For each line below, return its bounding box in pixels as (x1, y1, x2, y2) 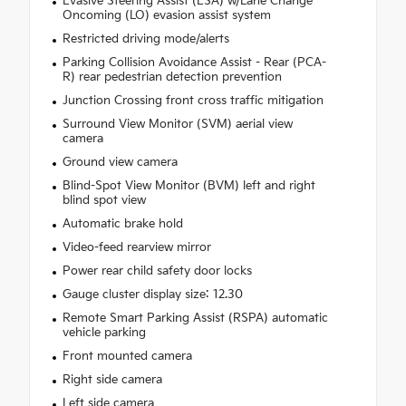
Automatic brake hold (62, 216, 183, 231)
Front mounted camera (62, 348, 192, 363)
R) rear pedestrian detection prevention (62, 69, 282, 84)
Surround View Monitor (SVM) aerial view (62, 116, 293, 131)
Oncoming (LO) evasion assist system (62, 7, 271, 23)
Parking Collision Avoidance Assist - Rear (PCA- (62, 54, 326, 70)
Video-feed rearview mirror (62, 239, 211, 255)
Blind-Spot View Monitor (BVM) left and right (62, 178, 315, 193)
